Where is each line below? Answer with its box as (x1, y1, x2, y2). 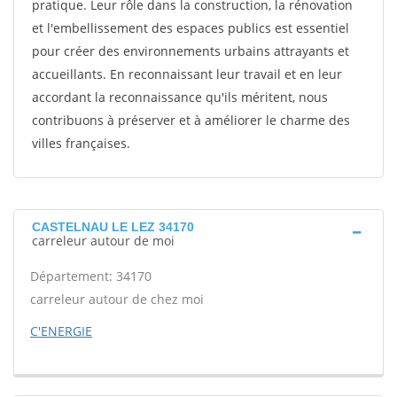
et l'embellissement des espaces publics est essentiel (32, 19, 349, 36)
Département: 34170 (30, 268, 152, 284)
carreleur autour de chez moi (30, 291, 204, 307)
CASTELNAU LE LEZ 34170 (32, 220, 194, 234)
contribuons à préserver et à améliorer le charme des (32, 112, 350, 128)
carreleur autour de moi (32, 232, 175, 249)
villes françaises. (32, 135, 130, 152)
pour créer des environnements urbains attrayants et (32, 43, 349, 59)
